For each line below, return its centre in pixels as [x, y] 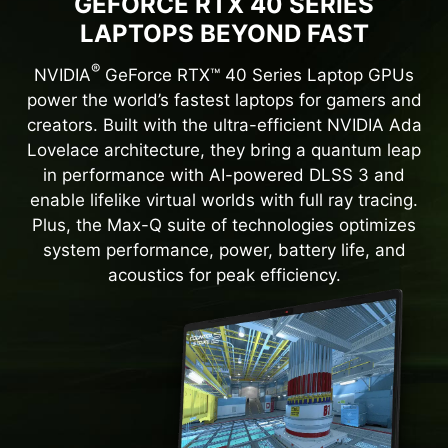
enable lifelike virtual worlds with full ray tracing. [224, 199]
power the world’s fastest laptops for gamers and [224, 99]
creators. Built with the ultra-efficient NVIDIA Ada [224, 124]
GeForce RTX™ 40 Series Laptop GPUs [257, 74]
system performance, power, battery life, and [224, 249]
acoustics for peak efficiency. [224, 274]
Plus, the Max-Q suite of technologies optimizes [224, 224]
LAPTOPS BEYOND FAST [224, 33]
